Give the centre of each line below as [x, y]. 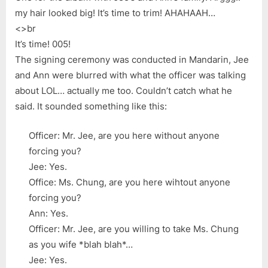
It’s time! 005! [43, 44]
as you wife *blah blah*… [80, 244]
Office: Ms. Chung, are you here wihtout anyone [129, 182]
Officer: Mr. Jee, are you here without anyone [124, 135]
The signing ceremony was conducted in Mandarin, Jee [132, 60]
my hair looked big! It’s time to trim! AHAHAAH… [115, 13]
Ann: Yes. [48, 213]
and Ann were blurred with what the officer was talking [130, 75]
